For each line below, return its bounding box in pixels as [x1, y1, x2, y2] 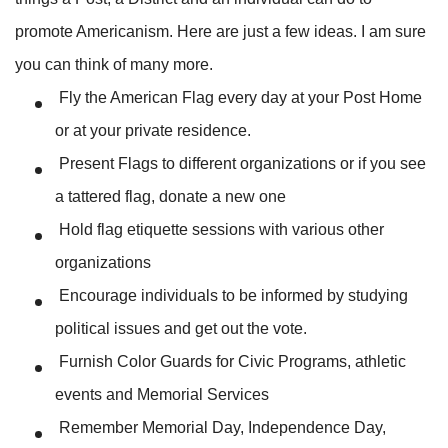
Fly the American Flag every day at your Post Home [55, 88, 422, 106]
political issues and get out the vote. [55, 319, 307, 337]
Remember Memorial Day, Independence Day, [55, 418, 386, 436]
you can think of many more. [15, 55, 213, 73]
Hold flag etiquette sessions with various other [55, 220, 384, 238]
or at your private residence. [55, 121, 251, 139]
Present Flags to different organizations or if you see [55, 154, 426, 172]
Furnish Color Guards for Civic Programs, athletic [55, 352, 406, 370]
